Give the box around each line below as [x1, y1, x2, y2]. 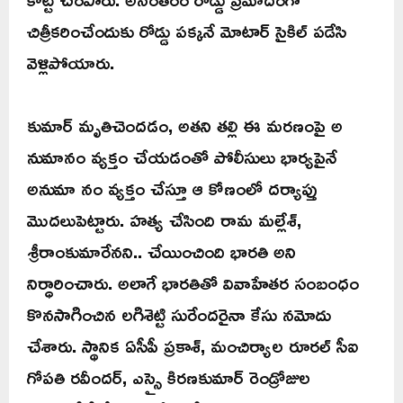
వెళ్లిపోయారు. [27, 44, 114, 81]
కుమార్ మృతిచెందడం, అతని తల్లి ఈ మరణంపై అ [27, 107, 343, 144]
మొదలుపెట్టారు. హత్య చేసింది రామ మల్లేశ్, [27, 201, 301, 238]
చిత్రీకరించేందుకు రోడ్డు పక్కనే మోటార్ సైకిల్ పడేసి [27, 13, 346, 49]
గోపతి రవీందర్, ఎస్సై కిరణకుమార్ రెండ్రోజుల [27, 359, 310, 396]
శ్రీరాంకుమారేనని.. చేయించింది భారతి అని [27, 233, 296, 270]
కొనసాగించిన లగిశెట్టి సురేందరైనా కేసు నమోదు [27, 296, 331, 333]
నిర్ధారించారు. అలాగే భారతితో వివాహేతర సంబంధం [27, 264, 359, 301]
